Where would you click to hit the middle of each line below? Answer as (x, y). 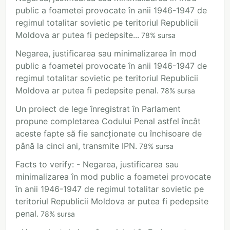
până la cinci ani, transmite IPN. (76, 146)
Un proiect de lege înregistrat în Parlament (98, 109)
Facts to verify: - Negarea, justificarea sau (97, 165)
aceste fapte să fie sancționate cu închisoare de (109, 134)
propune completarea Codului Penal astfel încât (108, 121)
